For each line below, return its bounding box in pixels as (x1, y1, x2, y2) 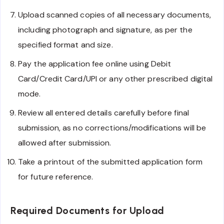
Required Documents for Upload (10, 204, 164, 217)
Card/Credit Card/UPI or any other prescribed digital (18, 73, 213, 84)
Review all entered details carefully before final (18, 107, 189, 118)
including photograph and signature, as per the (18, 24, 192, 35)
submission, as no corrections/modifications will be (18, 122, 206, 133)
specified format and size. (18, 39, 113, 50)
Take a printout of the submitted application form (18, 156, 202, 167)
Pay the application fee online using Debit (18, 58, 171, 69)
